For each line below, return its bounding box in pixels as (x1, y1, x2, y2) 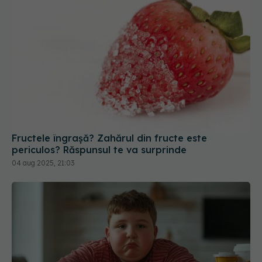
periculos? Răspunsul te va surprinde (12, 89, 187, 101)
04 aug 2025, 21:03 (12, 104, 74, 113)
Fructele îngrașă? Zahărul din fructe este (12, 77, 207, 89)
